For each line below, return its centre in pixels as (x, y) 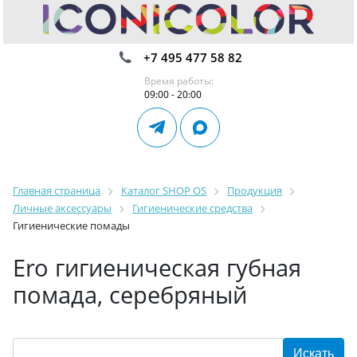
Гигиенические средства (192, 208)
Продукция (255, 190)
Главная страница (57, 190)
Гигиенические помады (71, 226)
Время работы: (178, 81)
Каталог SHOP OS (164, 190)
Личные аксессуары (62, 208)
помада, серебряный (130, 294)
